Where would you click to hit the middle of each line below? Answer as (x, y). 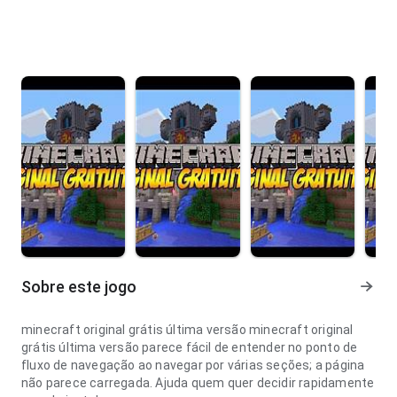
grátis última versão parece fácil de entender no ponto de (190, 347)
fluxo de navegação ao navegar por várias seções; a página (193, 365)
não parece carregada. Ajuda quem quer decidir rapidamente (198, 383)
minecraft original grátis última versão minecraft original (187, 330)
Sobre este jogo (79, 287)
